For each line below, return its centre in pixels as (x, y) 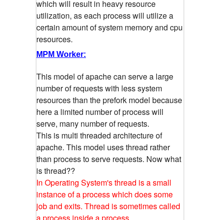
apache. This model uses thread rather (103, 147)
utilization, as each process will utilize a (105, 16)
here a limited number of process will (100, 112)
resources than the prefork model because (109, 100)
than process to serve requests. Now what (109, 159)
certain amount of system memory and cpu (110, 27)
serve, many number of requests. (93, 124)
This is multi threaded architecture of (99, 136)
